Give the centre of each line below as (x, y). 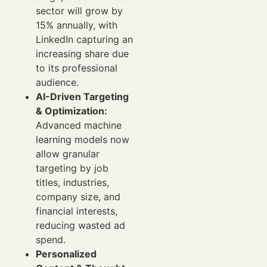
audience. (57, 82)
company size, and (78, 196)
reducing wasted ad (80, 225)
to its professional (77, 68)
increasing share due (82, 53)
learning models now (83, 139)
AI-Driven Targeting (82, 96)
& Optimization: (72, 111)
